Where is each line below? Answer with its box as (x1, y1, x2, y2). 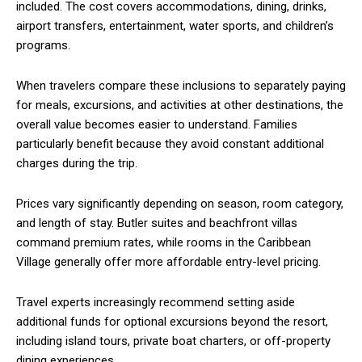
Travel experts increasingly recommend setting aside (16, 294, 295, 309)
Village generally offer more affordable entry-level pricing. (16, 254, 321, 269)
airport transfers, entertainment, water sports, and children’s (16, 18, 334, 33)
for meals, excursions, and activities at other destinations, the (16, 97, 343, 112)
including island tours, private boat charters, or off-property (16, 333, 330, 348)
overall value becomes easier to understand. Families (16, 116, 297, 132)
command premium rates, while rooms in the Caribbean (16, 234, 311, 250)
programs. (16, 37, 70, 53)
